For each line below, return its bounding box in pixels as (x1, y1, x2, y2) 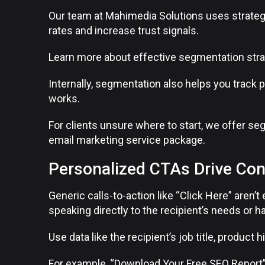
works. (49, 92, 80, 105)
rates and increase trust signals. (49, 24, 199, 37)
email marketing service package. (49, 134, 205, 146)
